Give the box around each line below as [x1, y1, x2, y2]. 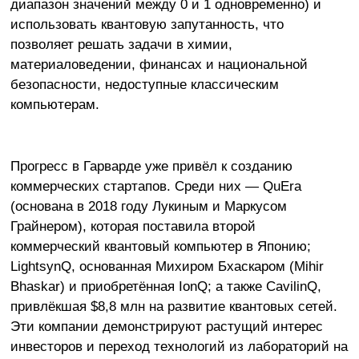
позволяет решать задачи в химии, [10, 36, 232, 53]
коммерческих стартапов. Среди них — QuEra [10, 177, 301, 194]
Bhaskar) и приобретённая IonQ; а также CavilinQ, [10, 277, 321, 294]
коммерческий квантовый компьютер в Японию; [10, 237, 311, 254]
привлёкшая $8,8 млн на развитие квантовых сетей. [10, 297, 337, 314]
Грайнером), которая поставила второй [10, 217, 256, 234]
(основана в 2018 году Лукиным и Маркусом [10, 197, 287, 214]
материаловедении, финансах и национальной [10, 56, 308, 73]
